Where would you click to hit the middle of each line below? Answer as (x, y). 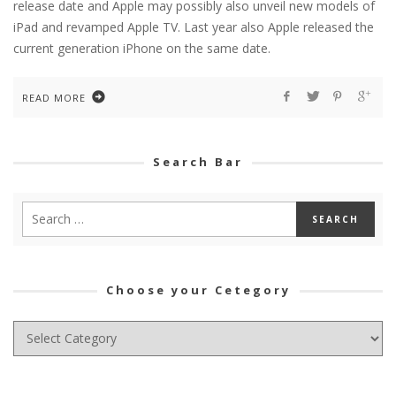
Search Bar (198, 161)
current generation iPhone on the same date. (142, 48)
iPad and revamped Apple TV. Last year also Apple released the (194, 27)
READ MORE (54, 97)
